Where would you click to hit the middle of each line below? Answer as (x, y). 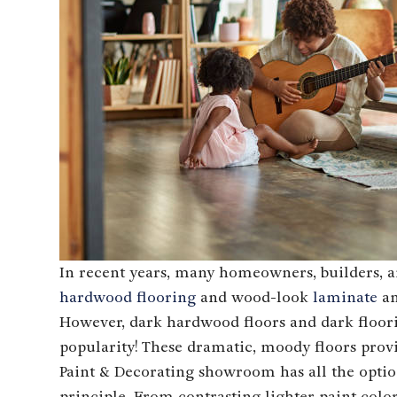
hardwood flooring (128, 297)
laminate (346, 297)
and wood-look (255, 297)
